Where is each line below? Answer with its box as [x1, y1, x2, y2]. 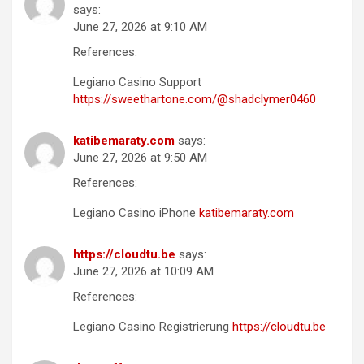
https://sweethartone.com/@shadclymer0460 [73, 92, 316, 107]
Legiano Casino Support [73, 75, 201, 90]
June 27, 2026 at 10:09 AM [73, 264, 214, 279]
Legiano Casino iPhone [73, 206, 199, 221]
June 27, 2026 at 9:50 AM [73, 150, 207, 166]
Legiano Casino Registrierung [73, 319, 232, 335]
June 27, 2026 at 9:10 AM [73, 19, 207, 35]
